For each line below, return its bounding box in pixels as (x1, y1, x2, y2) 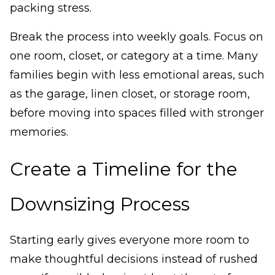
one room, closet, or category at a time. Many (10, 49, 258, 63)
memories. (10, 125, 68, 139)
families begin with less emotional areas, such (10, 68, 265, 82)
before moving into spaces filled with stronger (10, 106, 264, 120)
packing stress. (10, 1, 91, 15)
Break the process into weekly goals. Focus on (10, 30, 263, 44)
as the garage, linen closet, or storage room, (10, 87, 250, 101)
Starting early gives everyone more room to (10, 233, 249, 247)
